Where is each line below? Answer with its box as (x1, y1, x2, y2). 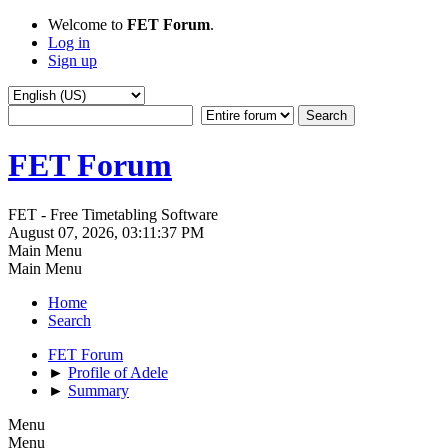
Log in (48, 34, 90, 51)
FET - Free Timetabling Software (8, 205, 218, 223)
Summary (68, 381, 129, 399)
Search (48, 311, 91, 329)
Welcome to (48, 16, 127, 33)
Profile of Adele (68, 363, 168, 381)
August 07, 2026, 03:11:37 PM (8, 223, 204, 241)
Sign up (48, 52, 97, 69)
